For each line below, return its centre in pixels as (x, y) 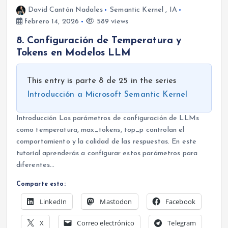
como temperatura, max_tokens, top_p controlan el (100, 130)
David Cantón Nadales (65, 10)
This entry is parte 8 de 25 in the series (102, 81)
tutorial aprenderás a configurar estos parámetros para (107, 154)
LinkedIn (53, 202)
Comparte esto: (41, 184)
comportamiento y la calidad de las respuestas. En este (106, 142)
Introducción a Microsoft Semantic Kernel (107, 95)
